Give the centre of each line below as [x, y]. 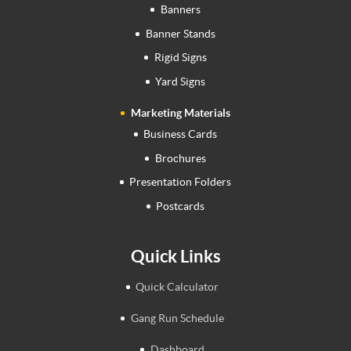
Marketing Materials [180, 112]
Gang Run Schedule [177, 318]
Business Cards [181, 134]
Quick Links [175, 255]
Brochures [180, 158]
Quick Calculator [177, 286]
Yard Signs [181, 81]
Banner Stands [180, 33]
